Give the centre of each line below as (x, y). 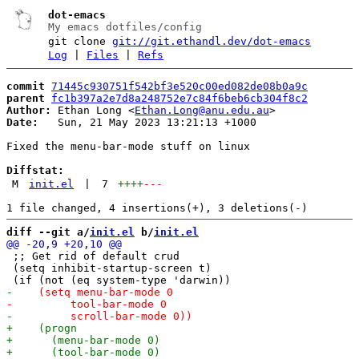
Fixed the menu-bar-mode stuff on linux (128, 146)
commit (26, 86)
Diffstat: (35, 170)
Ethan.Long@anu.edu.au (202, 110)
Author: (29, 110)
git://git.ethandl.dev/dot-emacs (212, 41)
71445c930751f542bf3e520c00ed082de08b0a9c (179, 86)
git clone (81, 41)
